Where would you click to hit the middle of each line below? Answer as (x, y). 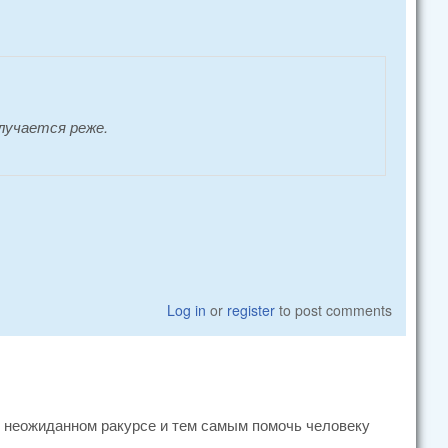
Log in (187, 309)
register (251, 309)
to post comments (334, 309)
